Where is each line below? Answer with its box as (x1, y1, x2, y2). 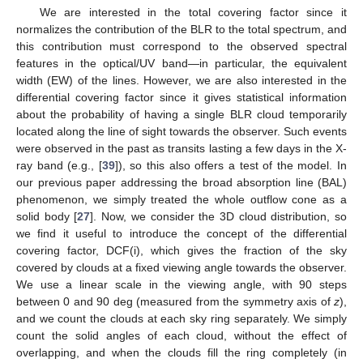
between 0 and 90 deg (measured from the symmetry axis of (16, 294, 334, 308)
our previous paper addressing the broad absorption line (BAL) (16, 175, 347, 189)
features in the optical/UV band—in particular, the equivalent (16, 56, 347, 70)
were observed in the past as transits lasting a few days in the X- (16, 141, 347, 155)
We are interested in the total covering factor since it (39, 5, 347, 19)
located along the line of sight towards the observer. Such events (16, 124, 347, 138)
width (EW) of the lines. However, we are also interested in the (16, 73, 347, 87)
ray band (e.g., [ (16, 158, 102, 172)
